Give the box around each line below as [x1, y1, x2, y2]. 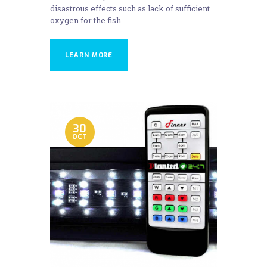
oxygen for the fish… [50, 15, 126, 26]
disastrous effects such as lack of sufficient [50, 3, 210, 14]
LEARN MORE [65, 50, 113, 60]
